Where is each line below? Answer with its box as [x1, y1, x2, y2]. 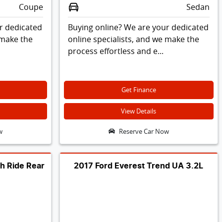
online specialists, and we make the [67, 33, 199, 45]
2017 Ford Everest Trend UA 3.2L [74, 162, 204, 170]
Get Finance [121, 85, 156, 94]
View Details [121, 107, 157, 115]
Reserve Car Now [118, 127, 169, 136]
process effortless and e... [67, 45, 164, 56]
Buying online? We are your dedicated [67, 21, 209, 33]
